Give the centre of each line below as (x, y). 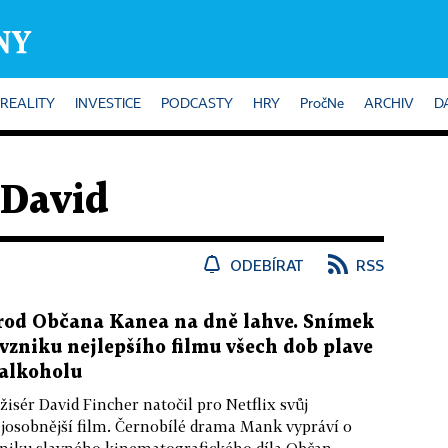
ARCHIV (389, 104)
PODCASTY (197, 104)
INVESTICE (108, 104)
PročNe (322, 104)
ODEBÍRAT (267, 265)
